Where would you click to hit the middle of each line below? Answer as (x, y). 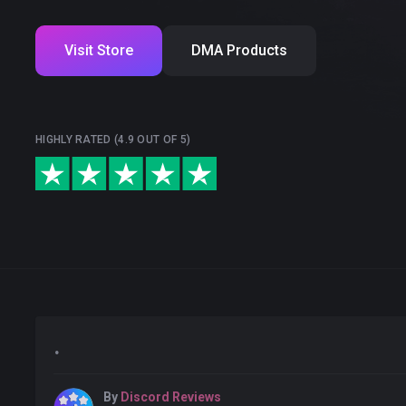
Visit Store (99, 50)
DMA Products (239, 50)
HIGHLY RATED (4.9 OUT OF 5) (113, 139)
